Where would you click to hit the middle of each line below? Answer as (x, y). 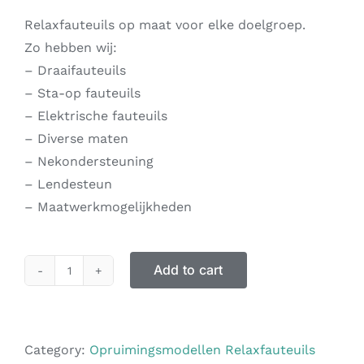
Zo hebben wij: (71, 48)
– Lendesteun (68, 184)
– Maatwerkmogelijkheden (108, 207)
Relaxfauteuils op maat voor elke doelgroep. (165, 25)
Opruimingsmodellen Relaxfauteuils (202, 350)
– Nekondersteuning (89, 161)
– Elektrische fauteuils (96, 116)
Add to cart (188, 270)
